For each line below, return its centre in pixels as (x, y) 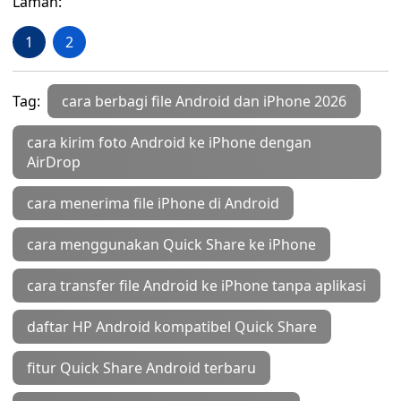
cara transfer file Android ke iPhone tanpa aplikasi (196, 286)
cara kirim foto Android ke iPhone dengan (169, 142)
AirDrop (54, 162)
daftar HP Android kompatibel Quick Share (172, 327)
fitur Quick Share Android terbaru (141, 368)
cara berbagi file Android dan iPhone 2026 (204, 101)
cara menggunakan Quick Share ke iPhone (171, 244)
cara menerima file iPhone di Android (153, 203)
